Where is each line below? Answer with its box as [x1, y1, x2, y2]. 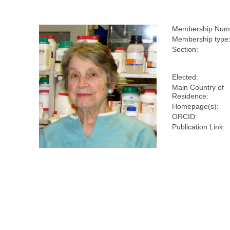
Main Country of [172, 83, 224, 91]
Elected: [172, 72, 199, 81]
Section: [172, 45, 199, 53]
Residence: [172, 91, 209, 100]
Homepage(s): [172, 102, 219, 110]
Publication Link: [172, 122, 225, 131]
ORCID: [172, 112, 198, 121]
